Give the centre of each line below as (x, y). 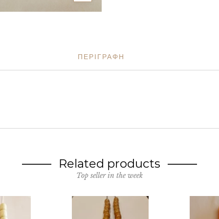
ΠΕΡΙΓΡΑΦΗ (101, 57)
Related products (109, 164)
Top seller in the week (109, 175)
